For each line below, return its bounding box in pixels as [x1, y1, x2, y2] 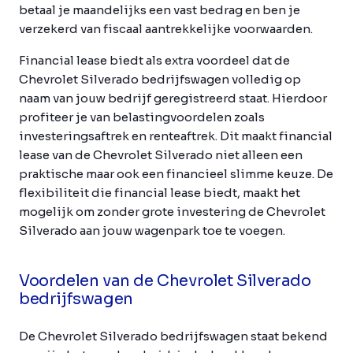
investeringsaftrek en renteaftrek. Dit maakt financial [19, 128, 333, 143]
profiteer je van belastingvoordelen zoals [19, 110, 265, 124]
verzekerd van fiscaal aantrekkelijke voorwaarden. [19, 21, 313, 36]
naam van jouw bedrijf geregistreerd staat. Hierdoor [19, 91, 327, 106]
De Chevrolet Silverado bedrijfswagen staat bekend [19, 329, 328, 344]
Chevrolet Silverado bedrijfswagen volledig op [19, 72, 301, 87]
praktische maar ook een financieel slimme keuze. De [19, 166, 333, 181]
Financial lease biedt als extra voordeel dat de [19, 53, 290, 68]
